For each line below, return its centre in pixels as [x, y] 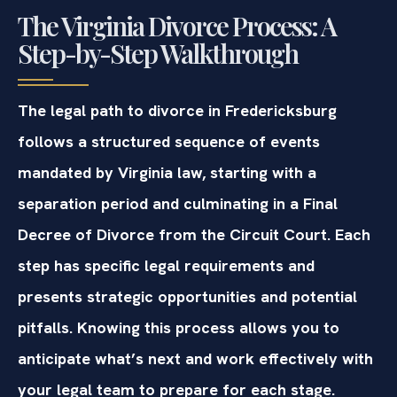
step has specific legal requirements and [166, 265]
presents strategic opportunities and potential [187, 296]
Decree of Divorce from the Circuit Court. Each [194, 234]
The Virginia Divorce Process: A [177, 25]
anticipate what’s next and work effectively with [195, 358]
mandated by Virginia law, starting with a [167, 172]
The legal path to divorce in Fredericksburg [177, 110]
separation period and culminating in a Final [178, 203]
